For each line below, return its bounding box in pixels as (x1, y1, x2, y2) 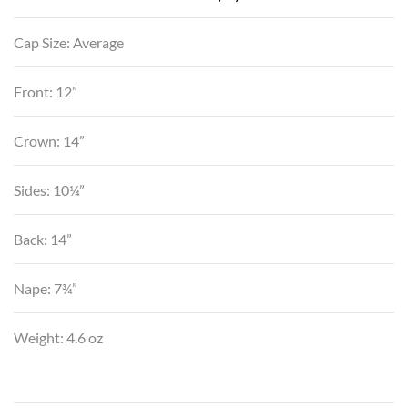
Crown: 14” (14, 132, 85, 150)
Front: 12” (14, 83, 77, 101)
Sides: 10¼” (14, 181, 85, 199)
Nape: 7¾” (14, 280, 77, 298)
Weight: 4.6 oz (14, 329, 103, 347)
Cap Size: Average (14, 34, 124, 52)
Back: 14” (14, 230, 72, 249)
